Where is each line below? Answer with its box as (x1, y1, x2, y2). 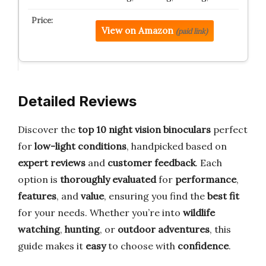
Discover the (18, 123, 78, 135)
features (18, 190, 56, 202)
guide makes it (18, 240, 85, 252)
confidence (178, 240, 229, 252)
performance (175, 173, 236, 185)
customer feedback (107, 157, 195, 169)
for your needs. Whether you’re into (18, 207, 183, 218)
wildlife (183, 207, 215, 218)
